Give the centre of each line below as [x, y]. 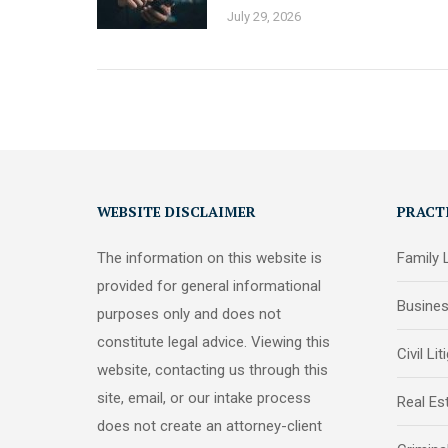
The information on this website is [209, 257]
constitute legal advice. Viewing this [213, 341]
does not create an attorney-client [209, 425]
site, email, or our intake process [204, 397]
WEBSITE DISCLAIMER [176, 211]
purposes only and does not [189, 313]
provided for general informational [209, 285]
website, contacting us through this [212, 369]
